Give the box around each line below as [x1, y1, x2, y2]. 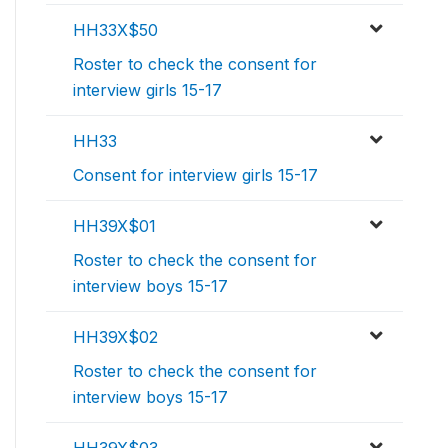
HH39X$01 [73, 216, 156, 237]
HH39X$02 [73, 327, 158, 348]
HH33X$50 [73, 20, 158, 41]
